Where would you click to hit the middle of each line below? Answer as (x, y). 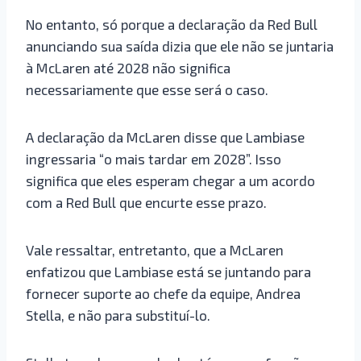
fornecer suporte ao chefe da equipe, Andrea (163, 293)
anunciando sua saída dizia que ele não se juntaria (180, 46)
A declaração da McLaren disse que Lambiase (165, 137)
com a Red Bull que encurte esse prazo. (146, 202)
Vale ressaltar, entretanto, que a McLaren (155, 249)
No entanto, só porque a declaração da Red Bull (172, 24)
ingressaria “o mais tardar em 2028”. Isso (154, 158)
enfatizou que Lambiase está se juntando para (168, 271)
